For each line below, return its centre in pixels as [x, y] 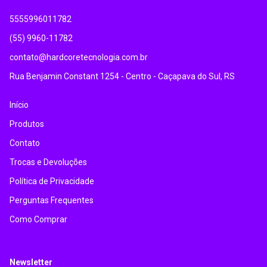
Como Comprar [38, 220]
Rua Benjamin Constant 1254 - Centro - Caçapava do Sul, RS [122, 77]
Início [19, 105]
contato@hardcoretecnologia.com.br [79, 58]
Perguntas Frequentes [52, 201]
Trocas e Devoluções [48, 162]
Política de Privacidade [52, 181]
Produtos [27, 124]
